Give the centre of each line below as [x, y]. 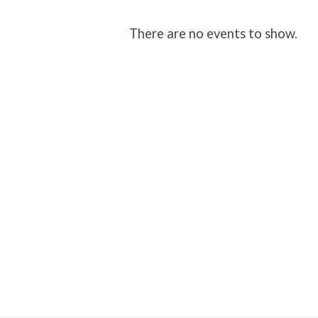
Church [114, 40]
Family [108, 78]
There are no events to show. [213, 33]
